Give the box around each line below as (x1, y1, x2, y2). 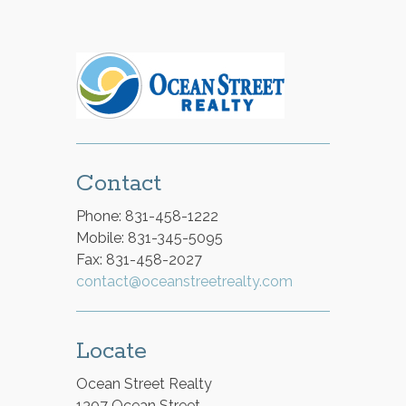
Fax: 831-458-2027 (76, 250, 202, 268)
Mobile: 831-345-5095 (76, 228, 223, 246)
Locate (76, 335, 147, 366)
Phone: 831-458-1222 (76, 207, 218, 225)
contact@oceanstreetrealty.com (76, 272, 293, 290)
